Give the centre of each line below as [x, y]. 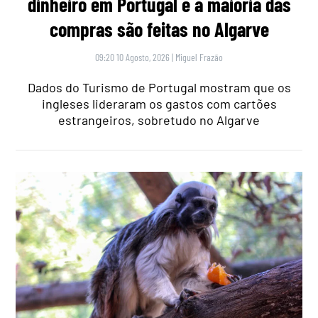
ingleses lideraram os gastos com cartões [159, 103]
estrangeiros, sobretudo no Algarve [159, 120]
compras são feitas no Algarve [159, 29]
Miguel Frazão [199, 57]
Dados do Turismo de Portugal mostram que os [159, 87]
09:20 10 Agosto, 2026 [132, 57]
